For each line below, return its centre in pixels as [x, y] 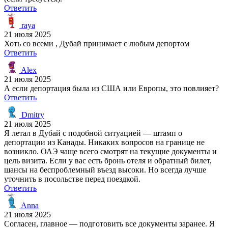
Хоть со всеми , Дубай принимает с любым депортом [97, 43]
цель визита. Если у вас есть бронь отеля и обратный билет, [108, 160]
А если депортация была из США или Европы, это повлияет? [111, 88]
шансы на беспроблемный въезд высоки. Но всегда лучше [105, 169]
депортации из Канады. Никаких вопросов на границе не [104, 142]
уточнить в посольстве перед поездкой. [72, 179]
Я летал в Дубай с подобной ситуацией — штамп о [93, 133]
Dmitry [32, 115]
